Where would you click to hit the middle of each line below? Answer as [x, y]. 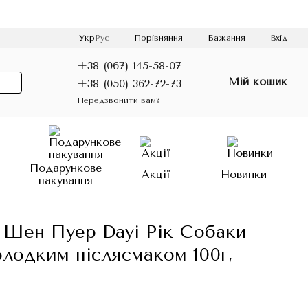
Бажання [227, 38]
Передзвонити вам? [119, 100]
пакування [65, 180]
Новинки [243, 174]
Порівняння [158, 37]
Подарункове [65, 168]
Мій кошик [258, 81]
